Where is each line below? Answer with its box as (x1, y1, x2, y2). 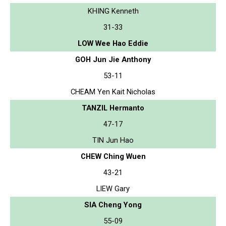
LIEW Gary (96, 184, 130, 193)
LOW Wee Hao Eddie (78, 38, 148, 48)
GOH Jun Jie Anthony (75, 54, 151, 64)
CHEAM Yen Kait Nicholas (71, 87, 155, 96)
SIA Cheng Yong (84, 200, 142, 209)
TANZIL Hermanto (82, 103, 144, 112)
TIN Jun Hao (92, 135, 134, 145)
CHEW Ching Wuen (80, 151, 146, 161)
